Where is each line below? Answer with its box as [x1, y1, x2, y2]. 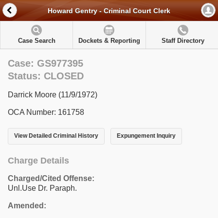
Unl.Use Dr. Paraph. [8, 183, 77, 192]
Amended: [8, 201, 46, 210]
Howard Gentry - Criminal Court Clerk [48, 7, 170, 15]
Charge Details [8, 155, 69, 165]
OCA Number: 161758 [8, 108, 84, 116]
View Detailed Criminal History [14, 132, 98, 140]
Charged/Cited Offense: [8, 174, 94, 182]
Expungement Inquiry [116, 132, 176, 140]
